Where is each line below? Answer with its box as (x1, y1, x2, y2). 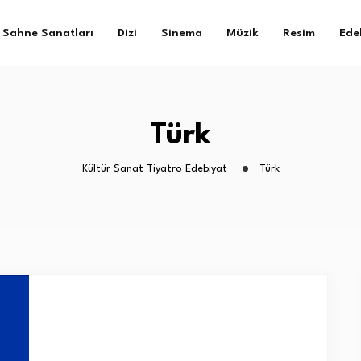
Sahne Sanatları (2, 27, 93, 39)
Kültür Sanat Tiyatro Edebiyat (81, 164, 227, 174)
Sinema (161, 27, 202, 39)
